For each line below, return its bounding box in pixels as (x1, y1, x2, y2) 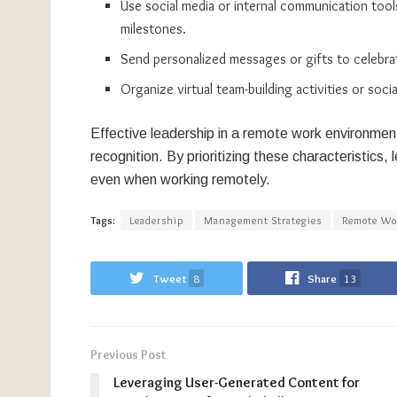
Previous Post (90, 346, 166, 362)
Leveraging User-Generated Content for (113, 373, 360, 391)
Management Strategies (204, 213, 322, 227)
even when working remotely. (90, 171, 270, 187)
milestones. (121, 19, 187, 37)
